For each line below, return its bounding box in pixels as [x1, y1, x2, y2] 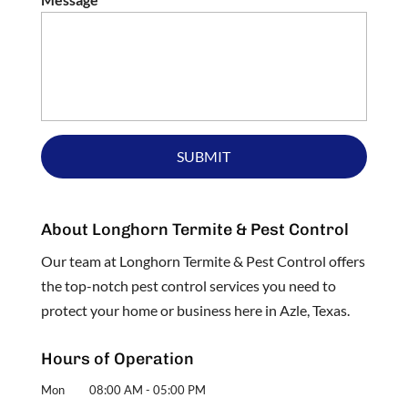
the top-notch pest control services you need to [40, 276, 336, 294]
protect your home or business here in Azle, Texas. [40, 301, 350, 319]
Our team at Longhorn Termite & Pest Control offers [40, 251, 365, 270]
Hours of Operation [40, 348, 194, 369]
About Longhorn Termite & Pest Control [40, 219, 349, 240]
